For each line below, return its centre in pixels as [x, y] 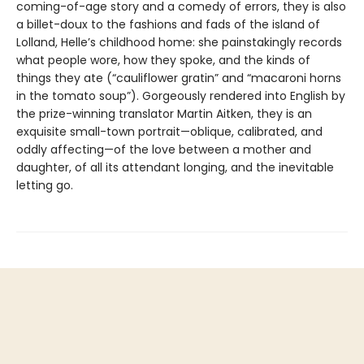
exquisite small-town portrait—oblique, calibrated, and [169, 132]
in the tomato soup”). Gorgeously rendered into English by [181, 96]
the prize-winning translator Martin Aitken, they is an [164, 114]
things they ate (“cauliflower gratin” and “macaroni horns [179, 78]
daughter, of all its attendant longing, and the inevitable [175, 168]
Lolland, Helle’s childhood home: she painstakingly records [181, 43]
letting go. [46, 186]
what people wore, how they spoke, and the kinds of [163, 61]
